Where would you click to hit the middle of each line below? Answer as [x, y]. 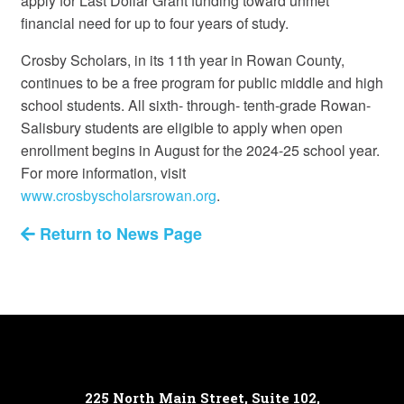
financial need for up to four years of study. [154, 23]
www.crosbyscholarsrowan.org [118, 195]
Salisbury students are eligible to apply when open [181, 127]
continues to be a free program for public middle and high [202, 82]
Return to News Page [118, 233]
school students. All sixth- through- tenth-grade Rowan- [195, 105]
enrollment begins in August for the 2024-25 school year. [200, 150]
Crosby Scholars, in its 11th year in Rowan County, [182, 60]
